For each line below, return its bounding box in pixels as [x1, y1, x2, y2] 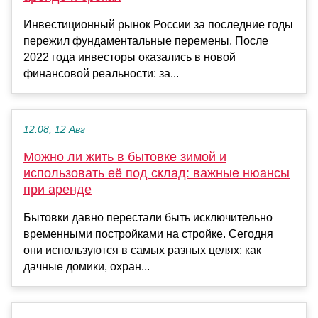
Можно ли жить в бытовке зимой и [23, 150, 226, 165]
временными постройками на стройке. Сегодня [23, 228, 273, 241]
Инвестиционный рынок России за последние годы [23, 18, 293, 31]
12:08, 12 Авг [23, 124, 85, 136]
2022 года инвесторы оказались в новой [23, 51, 236, 64]
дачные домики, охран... [23, 261, 150, 273]
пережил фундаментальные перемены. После [23, 35, 268, 48]
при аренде [23, 182, 92, 197]
